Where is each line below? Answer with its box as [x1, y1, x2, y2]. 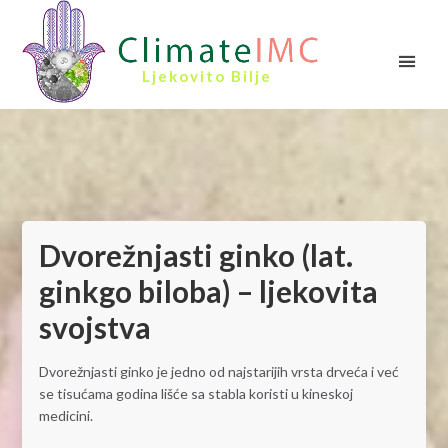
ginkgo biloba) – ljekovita [38, 273, 378, 310]
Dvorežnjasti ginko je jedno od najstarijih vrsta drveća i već [38, 363, 399, 381]
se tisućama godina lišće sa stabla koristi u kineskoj [38, 385, 353, 403]
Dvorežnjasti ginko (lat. [38, 237, 353, 274]
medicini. [38, 407, 93, 425]
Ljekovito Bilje [142, 67, 273, 86]
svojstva [38, 309, 151, 346]
